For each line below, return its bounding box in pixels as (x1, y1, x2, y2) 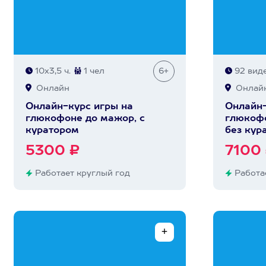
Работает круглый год (32, 169, 130, 178)
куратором (25, 126, 79, 135)
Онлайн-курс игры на (25, 102, 133, 112)
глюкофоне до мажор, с (25, 114, 145, 123)
